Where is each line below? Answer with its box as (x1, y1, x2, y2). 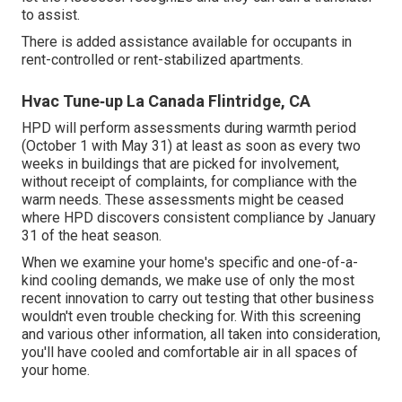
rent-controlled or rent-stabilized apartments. (22, 50, 303, 68)
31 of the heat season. (22, 226, 162, 244)
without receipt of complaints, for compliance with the (22, 172, 357, 190)
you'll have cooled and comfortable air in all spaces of (22, 343, 358, 361)
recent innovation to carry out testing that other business (22, 289, 374, 307)
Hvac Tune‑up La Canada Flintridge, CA (22, 91, 310, 110)
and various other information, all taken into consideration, (22, 325, 380, 343)
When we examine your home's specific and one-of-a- (22, 253, 358, 271)
